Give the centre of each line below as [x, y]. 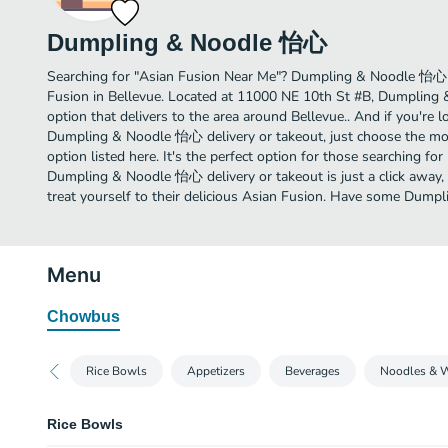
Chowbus [83, 316]
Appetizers [216, 371]
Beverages [312, 371]
